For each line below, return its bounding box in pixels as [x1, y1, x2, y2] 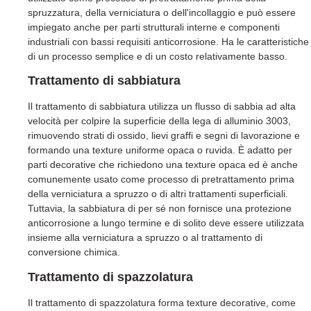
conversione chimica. [28, 246, 120, 258]
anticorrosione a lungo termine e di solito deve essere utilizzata [28, 217, 304, 229]
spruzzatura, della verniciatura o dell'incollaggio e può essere [28, 6, 296, 18]
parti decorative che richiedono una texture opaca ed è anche [28, 159, 298, 171]
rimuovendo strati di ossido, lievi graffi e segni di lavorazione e [28, 130, 300, 142]
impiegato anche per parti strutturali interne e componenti [28, 21, 280, 33]
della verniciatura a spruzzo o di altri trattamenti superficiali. [28, 188, 288, 200]
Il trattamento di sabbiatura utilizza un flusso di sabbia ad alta [28, 101, 296, 112]
